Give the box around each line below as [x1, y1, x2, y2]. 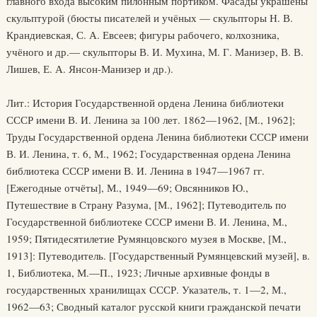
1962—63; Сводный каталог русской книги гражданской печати [6, 299, 301, 313]
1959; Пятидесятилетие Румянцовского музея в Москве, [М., [6, 231, 287, 246]
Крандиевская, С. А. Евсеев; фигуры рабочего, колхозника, [6, 28, 279, 42]
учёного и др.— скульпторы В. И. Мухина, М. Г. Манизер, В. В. [6, 45, 304, 59]
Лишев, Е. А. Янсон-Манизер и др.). [6, 62, 173, 76]
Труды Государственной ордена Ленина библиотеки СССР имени [6, 129, 309, 144]
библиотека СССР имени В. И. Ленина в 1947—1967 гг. [6, 163, 265, 178]
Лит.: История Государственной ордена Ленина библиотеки [6, 96, 284, 110]
